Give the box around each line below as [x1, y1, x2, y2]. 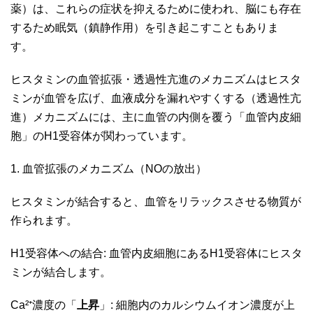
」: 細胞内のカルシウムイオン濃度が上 [99, 298, 295, 311]
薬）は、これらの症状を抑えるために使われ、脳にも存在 [10, 2, 301, 15]
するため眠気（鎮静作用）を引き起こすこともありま [10, 21, 279, 34]
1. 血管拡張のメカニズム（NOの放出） [10, 162, 210, 175]
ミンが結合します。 [10, 265, 114, 278]
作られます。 [10, 214, 80, 226]
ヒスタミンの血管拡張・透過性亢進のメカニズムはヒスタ [10, 73, 301, 85]
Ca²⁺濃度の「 [10, 298, 77, 311]
